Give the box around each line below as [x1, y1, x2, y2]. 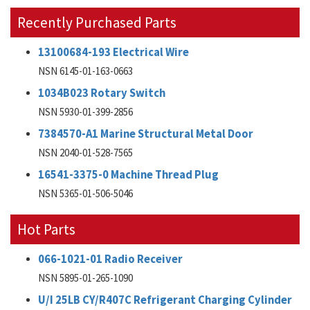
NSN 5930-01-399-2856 [38, 105, 133, 118]
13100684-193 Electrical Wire [38, 45, 189, 60]
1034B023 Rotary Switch [38, 86, 165, 100]
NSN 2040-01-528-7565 [38, 146, 133, 159]
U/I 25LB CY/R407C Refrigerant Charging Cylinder [38, 293, 292, 307]
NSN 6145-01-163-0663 [38, 64, 133, 77]
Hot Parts [17, 220, 75, 239]
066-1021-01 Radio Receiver [38, 252, 183, 266]
